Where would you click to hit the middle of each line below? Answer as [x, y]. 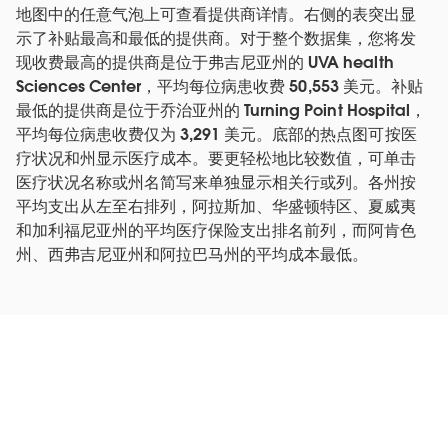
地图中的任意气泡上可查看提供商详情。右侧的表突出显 [216, 14]
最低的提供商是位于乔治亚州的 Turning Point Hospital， [221, 110]
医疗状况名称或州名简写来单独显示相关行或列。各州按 [216, 182]
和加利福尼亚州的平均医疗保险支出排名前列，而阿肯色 [216, 230]
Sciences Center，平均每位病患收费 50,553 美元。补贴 [219, 86]
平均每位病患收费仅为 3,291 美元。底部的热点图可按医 [216, 134]
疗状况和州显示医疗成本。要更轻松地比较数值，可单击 [216, 158]
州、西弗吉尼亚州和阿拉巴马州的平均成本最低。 [192, 254]
